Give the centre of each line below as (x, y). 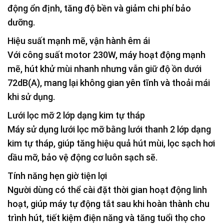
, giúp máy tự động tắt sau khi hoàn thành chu (118, 203)
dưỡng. (21, 22)
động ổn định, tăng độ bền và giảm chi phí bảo (99, 8)
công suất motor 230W (69, 54)
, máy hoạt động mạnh (160, 54)
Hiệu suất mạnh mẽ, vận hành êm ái (79, 40)
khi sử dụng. (31, 96)
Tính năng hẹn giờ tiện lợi (57, 175)
